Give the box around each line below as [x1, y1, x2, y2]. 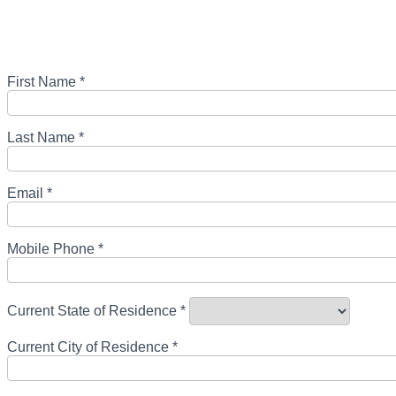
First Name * [7, 74, 85, 89]
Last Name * [7, 130, 84, 145]
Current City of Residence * [7, 339, 178, 354]
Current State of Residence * [7, 302, 186, 318]
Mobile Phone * [7, 241, 103, 256]
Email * [7, 186, 52, 201]
